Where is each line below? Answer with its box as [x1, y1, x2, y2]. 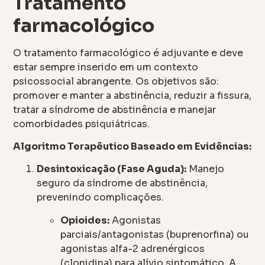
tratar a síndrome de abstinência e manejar [13, 103, 216, 116]
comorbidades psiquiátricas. [13, 117, 150, 130]
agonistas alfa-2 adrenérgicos [60, 242, 205, 255]
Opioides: [60, 214, 110, 227]
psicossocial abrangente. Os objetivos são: [13, 75, 219, 88]
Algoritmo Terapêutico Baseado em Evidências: [13, 140, 252, 153]
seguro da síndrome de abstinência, [37, 177, 208, 190]
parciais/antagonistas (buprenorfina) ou [60, 228, 250, 241]
